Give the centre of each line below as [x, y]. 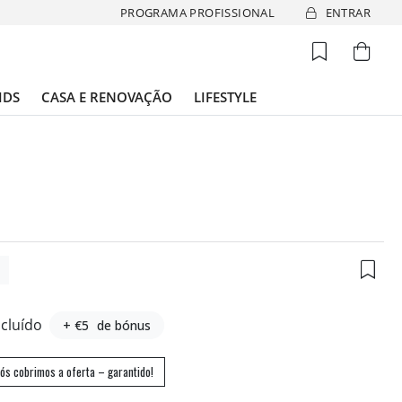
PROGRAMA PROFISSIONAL [197, 12]
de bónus [124, 325]
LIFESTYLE [225, 97]
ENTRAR [348, 12]
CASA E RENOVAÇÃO [107, 97]
